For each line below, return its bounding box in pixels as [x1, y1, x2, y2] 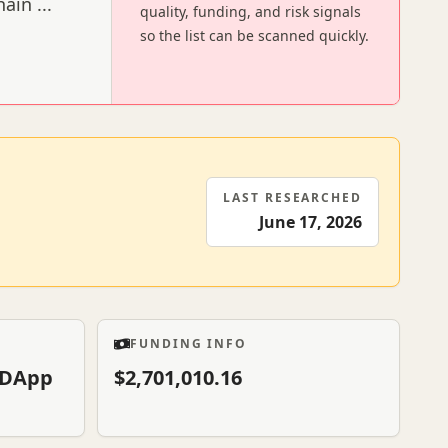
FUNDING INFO [130, 335, 248, 352]
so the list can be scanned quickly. [140, 26, 369, 45]
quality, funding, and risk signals [140, 2, 361, 21]
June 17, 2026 [259, 211, 362, 233]
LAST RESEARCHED [223, 189, 362, 206]
